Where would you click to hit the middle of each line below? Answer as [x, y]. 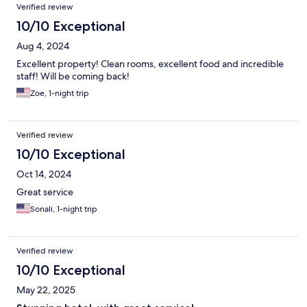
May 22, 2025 [46, 290]
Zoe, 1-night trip [60, 94]
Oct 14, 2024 [44, 174]
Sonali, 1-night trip [64, 209]
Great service [45, 192]
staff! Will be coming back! [73, 76]
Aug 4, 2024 [43, 46]
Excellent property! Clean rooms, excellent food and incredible [150, 64]
